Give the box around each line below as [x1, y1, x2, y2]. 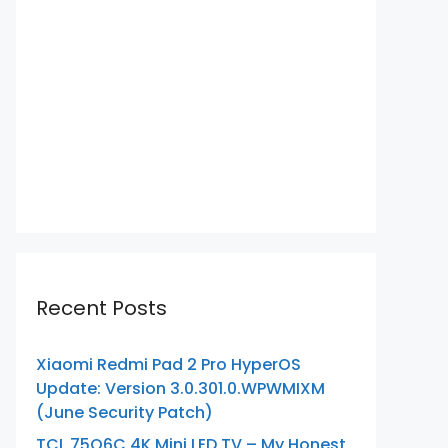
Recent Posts [36, 294, 167, 322]
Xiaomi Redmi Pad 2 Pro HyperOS [36, 353, 301, 376]
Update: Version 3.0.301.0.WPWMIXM [36, 377, 325, 400]
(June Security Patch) [36, 401, 213, 424]
